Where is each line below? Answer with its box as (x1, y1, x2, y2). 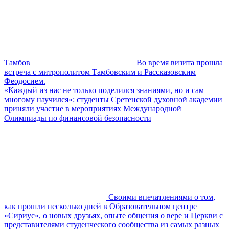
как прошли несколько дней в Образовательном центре (4, 201, 197, 211)
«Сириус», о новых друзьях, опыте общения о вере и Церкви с (4, 211, 223, 220)
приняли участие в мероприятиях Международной (4, 104, 181, 113)
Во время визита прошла (136, 58, 223, 67)
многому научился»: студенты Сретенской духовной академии (4, 95, 222, 104)
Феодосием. (4, 76, 45, 85)
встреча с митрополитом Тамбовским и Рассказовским (4, 67, 196, 76)
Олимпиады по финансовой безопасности (4, 113, 151, 122)
